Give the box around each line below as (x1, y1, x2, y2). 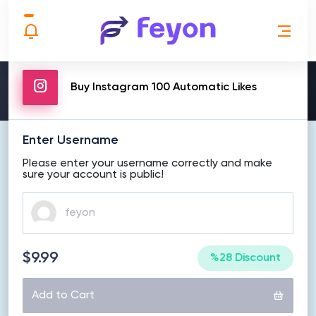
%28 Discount (210, 253, 281, 264)
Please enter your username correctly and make (23, 158, 272, 169)
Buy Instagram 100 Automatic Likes (71, 82, 257, 93)
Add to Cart (32, 290, 95, 301)
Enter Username (23, 134, 119, 147)
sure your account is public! (23, 169, 164, 181)
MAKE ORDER (106, 31, 210, 48)
